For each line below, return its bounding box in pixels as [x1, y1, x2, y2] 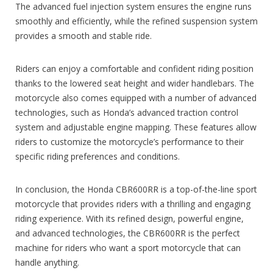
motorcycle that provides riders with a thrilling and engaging [15, 197, 250, 210]
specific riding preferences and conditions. [15, 150, 180, 162]
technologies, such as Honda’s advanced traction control [15, 106, 238, 118]
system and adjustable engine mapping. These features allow [15, 121, 257, 133]
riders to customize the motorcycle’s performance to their [15, 135, 244, 147]
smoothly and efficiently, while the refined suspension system [15, 15, 258, 27]
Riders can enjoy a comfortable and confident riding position [15, 62, 253, 74]
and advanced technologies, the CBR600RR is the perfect [15, 227, 240, 239]
